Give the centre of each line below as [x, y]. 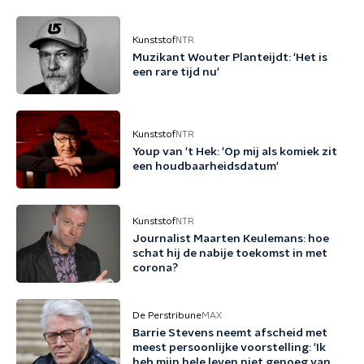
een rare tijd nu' [176, 72]
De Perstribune [167, 315]
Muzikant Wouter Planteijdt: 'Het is [230, 58]
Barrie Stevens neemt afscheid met [230, 333]
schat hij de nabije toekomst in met [230, 253]
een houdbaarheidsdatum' [206, 167]
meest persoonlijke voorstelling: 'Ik [229, 348]
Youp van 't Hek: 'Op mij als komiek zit [235, 152]
